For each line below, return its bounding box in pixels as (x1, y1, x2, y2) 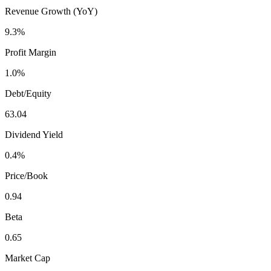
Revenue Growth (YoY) (5, 5, 97, 16)
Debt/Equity (5, 88, 51, 99)
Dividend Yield (5, 129, 63, 140)
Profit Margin (5, 47, 56, 57)
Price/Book (5, 170, 48, 181)
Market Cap (5, 252, 50, 263)
